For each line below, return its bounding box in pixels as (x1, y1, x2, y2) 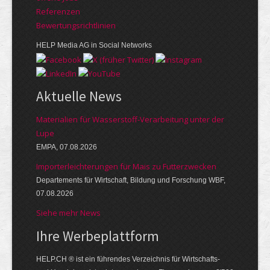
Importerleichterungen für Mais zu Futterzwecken (36, 161, 216, 172)
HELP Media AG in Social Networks (36, 41, 152, 49)
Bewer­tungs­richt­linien (36, 20, 116, 31)
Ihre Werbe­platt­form (36, 227, 159, 245)
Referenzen (36, 6, 80, 17)
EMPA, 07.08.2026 (36, 143, 97, 152)
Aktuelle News (36, 87, 122, 105)
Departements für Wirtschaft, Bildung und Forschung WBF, (36, 176, 225, 185)
